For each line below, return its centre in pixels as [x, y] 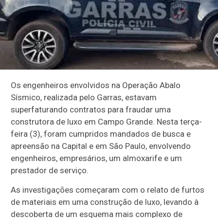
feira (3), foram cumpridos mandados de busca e [101, 134]
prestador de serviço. [51, 171]
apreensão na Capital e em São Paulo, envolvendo [101, 146]
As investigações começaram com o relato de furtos [108, 190]
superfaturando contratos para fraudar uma [91, 110]
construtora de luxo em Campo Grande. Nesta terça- [107, 122]
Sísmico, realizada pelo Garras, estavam [84, 98]
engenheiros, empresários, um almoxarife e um [97, 158]
